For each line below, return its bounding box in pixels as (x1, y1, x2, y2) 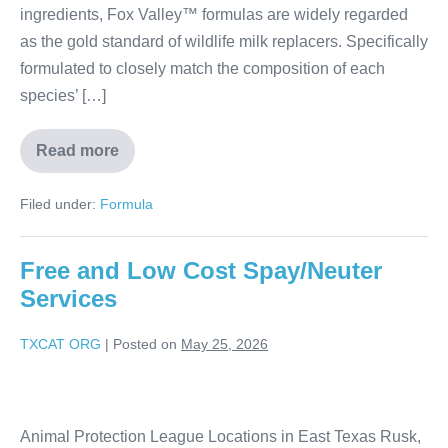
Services (20, 285, 117, 313)
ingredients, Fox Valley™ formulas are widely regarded (20, 6, 408, 24)
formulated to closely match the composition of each (20, 60, 385, 78)
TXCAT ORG (20, 336, 101, 353)
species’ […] (20, 87, 106, 105)
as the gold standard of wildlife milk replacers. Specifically (20, 33, 428, 51)
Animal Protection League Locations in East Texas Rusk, (20, 428, 421, 446)
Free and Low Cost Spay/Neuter (20, 257, 382, 285)
